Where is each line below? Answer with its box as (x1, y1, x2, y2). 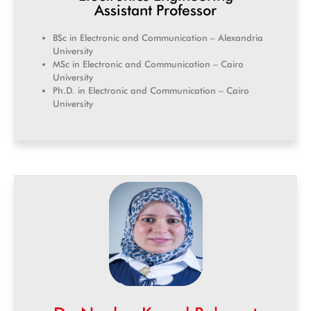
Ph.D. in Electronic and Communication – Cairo (53, 85, 249, 96)
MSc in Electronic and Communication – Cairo (53, 58, 244, 70)
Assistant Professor (94, 1, 217, 19)
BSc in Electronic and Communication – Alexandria (53, 32, 263, 44)
